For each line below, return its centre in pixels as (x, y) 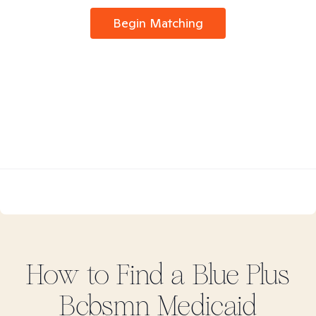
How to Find (98, 275)
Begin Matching (158, 23)
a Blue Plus (230, 275)
